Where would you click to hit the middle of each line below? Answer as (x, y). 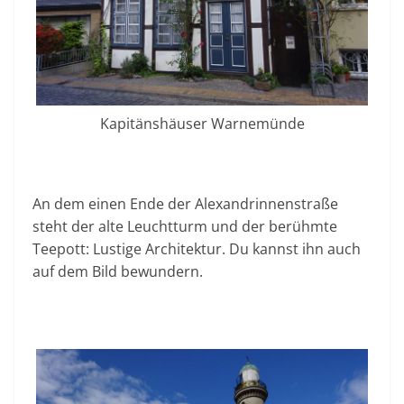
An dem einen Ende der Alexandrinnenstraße (185, 204)
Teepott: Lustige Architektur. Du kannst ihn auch (197, 249)
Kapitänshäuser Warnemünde (202, 124)
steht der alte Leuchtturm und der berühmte (185, 227)
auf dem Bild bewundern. (118, 272)
